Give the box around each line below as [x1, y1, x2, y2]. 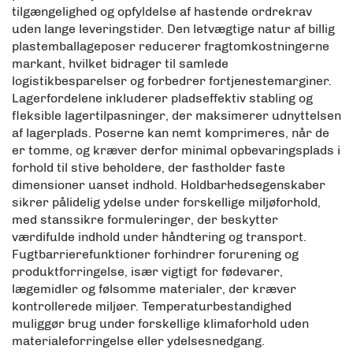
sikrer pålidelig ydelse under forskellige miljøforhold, [12, 194, 321, 210]
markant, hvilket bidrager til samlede [12, 55, 229, 71]
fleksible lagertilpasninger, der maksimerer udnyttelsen [12, 107, 341, 123]
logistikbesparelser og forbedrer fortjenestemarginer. [12, 72, 332, 88]
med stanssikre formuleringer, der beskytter [12, 211, 278, 227]
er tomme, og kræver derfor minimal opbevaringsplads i [12, 142, 340, 158]
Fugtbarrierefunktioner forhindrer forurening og [12, 246, 299, 262]
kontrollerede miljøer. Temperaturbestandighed [12, 298, 292, 314]
